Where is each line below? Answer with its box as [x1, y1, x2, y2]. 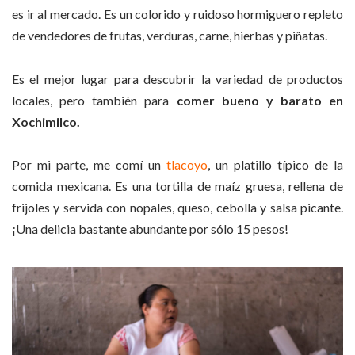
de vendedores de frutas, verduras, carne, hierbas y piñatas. [12, 28, 327, 44]
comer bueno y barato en [169, 92, 343, 108]
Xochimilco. [12, 113, 80, 129]
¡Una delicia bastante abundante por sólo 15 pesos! [12, 221, 288, 237]
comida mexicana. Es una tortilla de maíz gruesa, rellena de [12, 178, 343, 194]
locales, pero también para [12, 92, 170, 108]
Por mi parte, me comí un [12, 157, 166, 173]
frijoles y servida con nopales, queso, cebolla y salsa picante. [12, 200, 343, 216]
